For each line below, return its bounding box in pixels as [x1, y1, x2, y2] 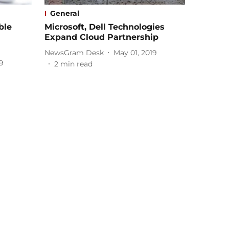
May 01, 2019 [113, 48, 157, 57]
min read [60, 59, 93, 69]
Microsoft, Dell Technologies [44, 22, 165, 32]
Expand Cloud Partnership [44, 32, 158, 42]
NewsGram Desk [44, 48, 104, 57]
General [50, 9, 79, 18]
